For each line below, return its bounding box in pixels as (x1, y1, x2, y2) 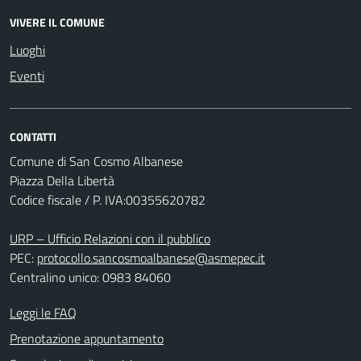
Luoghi (10, 40, 45, 60)
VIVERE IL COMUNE (10, 14, 105, 31)
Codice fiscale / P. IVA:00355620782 (10, 190, 205, 210)
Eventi (10, 66, 44, 85)
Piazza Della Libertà (10, 171, 114, 190)
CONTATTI (10, 128, 56, 145)
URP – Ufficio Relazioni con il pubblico (10, 229, 210, 248)
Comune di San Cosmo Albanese (10, 151, 183, 171)
